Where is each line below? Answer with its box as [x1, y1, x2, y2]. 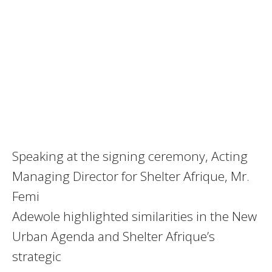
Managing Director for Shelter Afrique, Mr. [12, 168, 250, 185]
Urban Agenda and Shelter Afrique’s [12, 228, 215, 245]
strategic [12, 248, 61, 265]
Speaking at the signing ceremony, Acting [12, 148, 248, 165]
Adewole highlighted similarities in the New [12, 208, 257, 225]
